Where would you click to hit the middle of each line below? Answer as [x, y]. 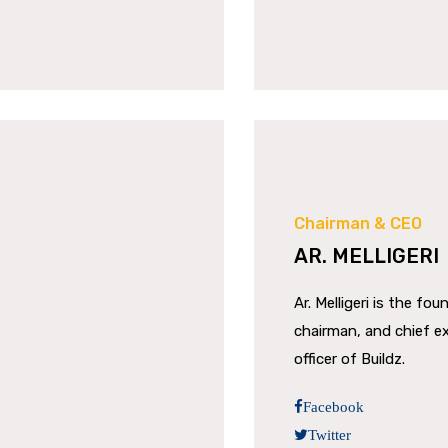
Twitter [329, 434]
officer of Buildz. [349, 359]
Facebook [333, 406]
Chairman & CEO [358, 223]
